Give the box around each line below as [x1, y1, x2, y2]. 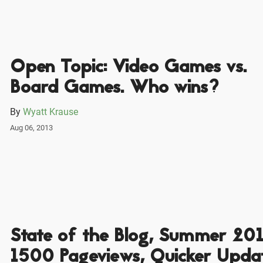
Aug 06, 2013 [9, 123, 53, 133]
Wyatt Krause [22, 106, 78, 118]
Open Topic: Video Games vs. [9, 54, 247, 82]
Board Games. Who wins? [9, 75, 219, 103]
